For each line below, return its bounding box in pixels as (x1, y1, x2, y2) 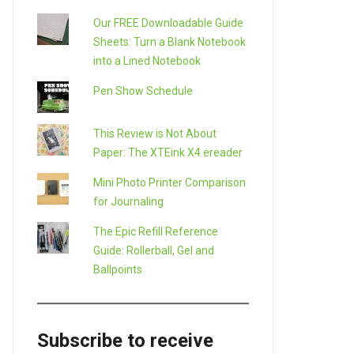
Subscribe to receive (36, 329, 213, 352)
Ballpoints (92, 262, 142, 276)
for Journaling (92, 194, 164, 208)
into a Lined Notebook (92, 54, 201, 67)
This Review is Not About (92, 126, 217, 140)
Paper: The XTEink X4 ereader (92, 145, 243, 159)
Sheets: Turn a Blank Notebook (92, 35, 246, 48)
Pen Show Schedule (92, 84, 193, 97)
